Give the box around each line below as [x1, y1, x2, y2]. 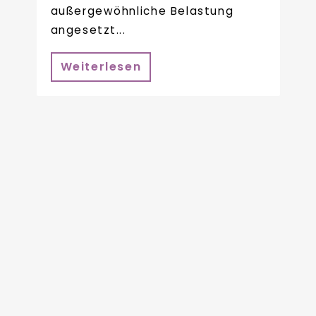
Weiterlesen [60, 59, 142, 75]
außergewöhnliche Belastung [50, 3, 234, 18]
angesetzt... [50, 22, 126, 37]
